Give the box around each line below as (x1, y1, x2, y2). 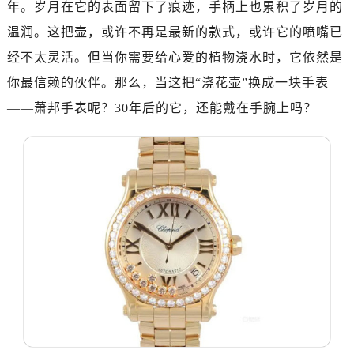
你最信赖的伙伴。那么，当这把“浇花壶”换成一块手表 (6, 76, 329, 89)
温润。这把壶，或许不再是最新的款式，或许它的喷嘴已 (6, 25, 343, 39)
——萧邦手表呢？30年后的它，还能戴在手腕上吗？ (6, 101, 317, 115)
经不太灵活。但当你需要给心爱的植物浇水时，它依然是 (6, 51, 343, 64)
